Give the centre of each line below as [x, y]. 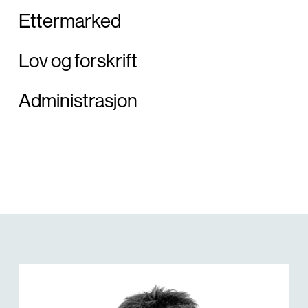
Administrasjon [78, 100]
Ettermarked [69, 21]
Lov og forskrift [78, 60]
